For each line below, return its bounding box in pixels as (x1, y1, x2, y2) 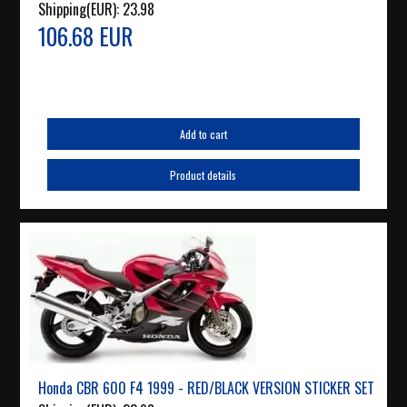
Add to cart (179, 126, 227, 143)
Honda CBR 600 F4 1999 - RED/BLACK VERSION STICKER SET (38, 377, 375, 400)
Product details (170, 167, 237, 184)
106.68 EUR (38, 19, 134, 54)
